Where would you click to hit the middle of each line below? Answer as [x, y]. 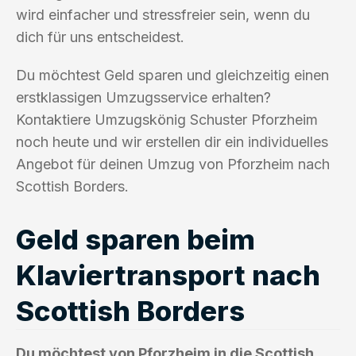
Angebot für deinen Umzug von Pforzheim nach [173, 164]
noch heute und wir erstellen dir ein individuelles [172, 141]
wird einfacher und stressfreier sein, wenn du [163, 14]
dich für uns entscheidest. [100, 37]
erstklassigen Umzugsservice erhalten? [143, 97]
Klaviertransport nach [168, 275]
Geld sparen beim [135, 239]
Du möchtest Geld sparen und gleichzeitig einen [172, 75]
